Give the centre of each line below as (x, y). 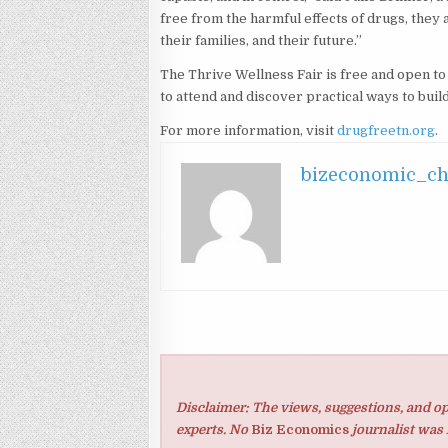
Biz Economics (299, 430)
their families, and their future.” (261, 41)
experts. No (213, 430)
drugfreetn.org (386, 131)
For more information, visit (249, 131)
